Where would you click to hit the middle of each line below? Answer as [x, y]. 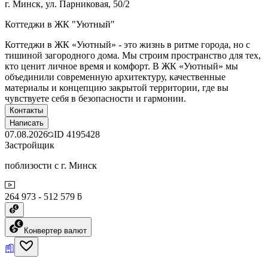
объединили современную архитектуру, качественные [115, 77]
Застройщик [30, 145]
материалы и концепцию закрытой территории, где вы [117, 87]
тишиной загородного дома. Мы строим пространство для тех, [133, 55]
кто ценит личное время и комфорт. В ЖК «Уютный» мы [121, 66]
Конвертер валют [55, 230]
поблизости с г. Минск [51, 165]
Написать [27, 123]
